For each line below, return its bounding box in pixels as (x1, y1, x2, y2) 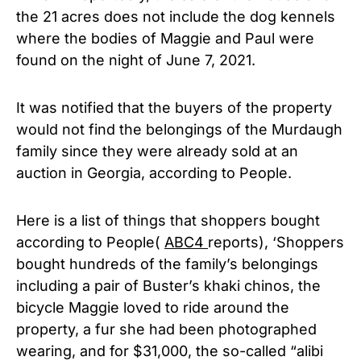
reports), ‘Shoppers (208, 233, 344, 251)
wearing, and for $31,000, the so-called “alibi (16, 342, 323, 359)
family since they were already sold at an (16, 142, 298, 160)
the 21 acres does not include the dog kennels (16, 7, 335, 25)
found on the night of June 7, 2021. (16, 51, 255, 68)
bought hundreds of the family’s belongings (16, 255, 318, 272)
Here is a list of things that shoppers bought (16, 211, 320, 229)
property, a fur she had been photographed (16, 320, 317, 338)
